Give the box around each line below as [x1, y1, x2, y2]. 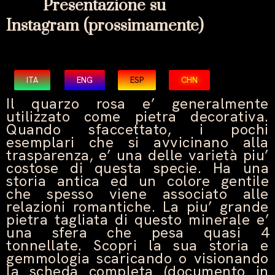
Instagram [6, 16, 79, 37]
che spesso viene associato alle [6, 184, 269, 204]
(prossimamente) [83, 16, 204, 37]
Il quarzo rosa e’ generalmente [6, 94, 269, 114]
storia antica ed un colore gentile [6, 171, 269, 191]
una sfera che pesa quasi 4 [6, 223, 269, 242]
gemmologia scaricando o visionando [6, 249, 269, 268]
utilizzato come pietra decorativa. [6, 107, 269, 126]
